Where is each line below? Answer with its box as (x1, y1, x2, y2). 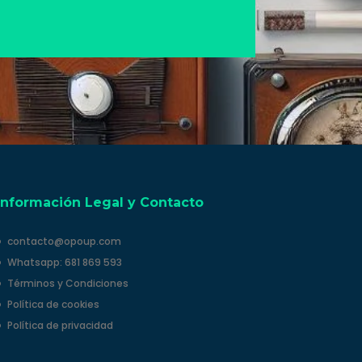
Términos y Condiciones (6, 276, 128, 291)
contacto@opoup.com (6, 234, 121, 249)
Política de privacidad (6, 318, 113, 333)
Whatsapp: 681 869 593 (6, 255, 122, 270)
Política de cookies (6, 297, 99, 312)
